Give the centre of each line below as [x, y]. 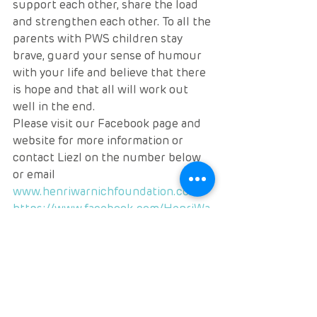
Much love [41, 276]
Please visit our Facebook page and [108, 123]
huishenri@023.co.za [68, 259]
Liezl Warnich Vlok [62, 293]
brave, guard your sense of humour [109, 56]
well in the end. [54, 106]
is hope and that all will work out [102, 90]
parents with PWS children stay [99, 39]
